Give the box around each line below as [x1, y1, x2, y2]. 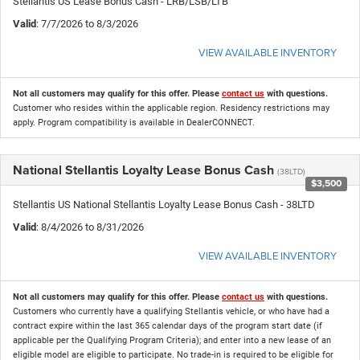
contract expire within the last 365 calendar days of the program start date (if [13, 320, 322, 331]
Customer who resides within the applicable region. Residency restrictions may [13, 102, 329, 113]
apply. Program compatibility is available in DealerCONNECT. [13, 117, 255, 128]
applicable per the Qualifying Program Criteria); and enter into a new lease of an [13, 334, 331, 346]
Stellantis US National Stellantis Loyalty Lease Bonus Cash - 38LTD [13, 198, 315, 211]
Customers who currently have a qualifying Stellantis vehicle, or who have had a [13, 305, 329, 317]
